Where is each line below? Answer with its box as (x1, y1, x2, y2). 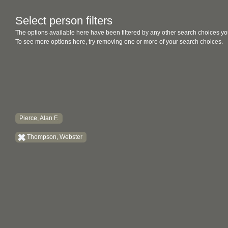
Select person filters (15, 14, 112, 27)
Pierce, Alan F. (19, 115, 59, 122)
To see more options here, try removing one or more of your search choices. (15, 38, 223, 45)
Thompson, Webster (27, 133, 82, 140)
